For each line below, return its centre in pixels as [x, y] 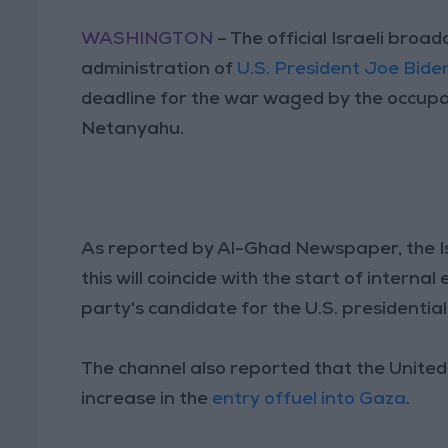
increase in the [147, 399]
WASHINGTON [149, 39]
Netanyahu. [133, 129]
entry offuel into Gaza [309, 399]
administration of [159, 69]
